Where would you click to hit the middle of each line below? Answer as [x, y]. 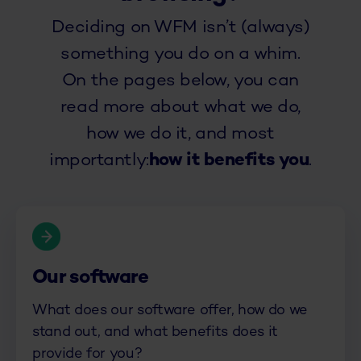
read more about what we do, [180, 108]
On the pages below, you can [180, 81]
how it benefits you [229, 161]
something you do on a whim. [180, 55]
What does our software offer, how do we [170, 311]
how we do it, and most [180, 135]
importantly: [99, 161]
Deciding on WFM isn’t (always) [180, 28]
